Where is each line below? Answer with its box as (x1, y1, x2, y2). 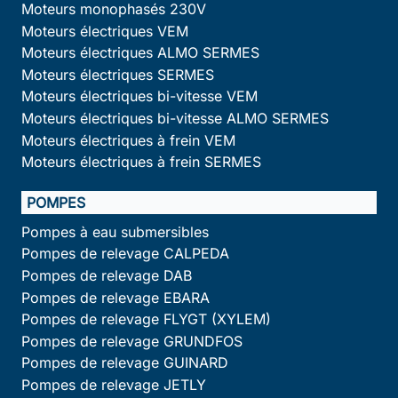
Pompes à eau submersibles (21, 222, 209, 241)
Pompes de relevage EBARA (21, 288, 210, 306)
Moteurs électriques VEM (21, 21, 188, 40)
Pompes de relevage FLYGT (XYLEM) (21, 310, 271, 329)
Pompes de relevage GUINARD (21, 354, 228, 372)
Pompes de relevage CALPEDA (21, 244, 229, 263)
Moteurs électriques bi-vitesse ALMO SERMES (21, 108, 329, 127)
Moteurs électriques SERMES (21, 65, 214, 84)
